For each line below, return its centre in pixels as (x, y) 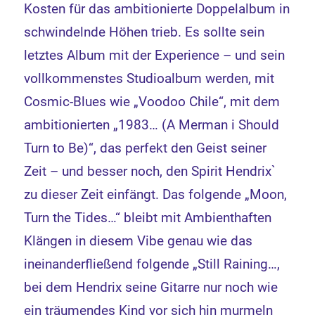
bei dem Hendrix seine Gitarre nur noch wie (151, 287)
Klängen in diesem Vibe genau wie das (139, 240)
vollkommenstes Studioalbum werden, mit (149, 78)
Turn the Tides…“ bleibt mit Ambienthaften (148, 217)
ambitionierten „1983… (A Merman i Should (152, 124)
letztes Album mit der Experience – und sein (155, 55)
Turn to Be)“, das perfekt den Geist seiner (146, 148)
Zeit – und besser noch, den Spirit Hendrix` (150, 171)
